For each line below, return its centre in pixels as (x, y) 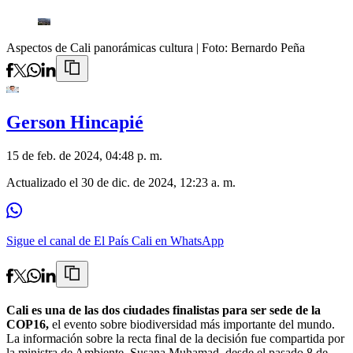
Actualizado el (44, 183)
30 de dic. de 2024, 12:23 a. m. (158, 183)
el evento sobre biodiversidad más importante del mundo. (192, 325)
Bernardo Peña (268, 48)
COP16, (28, 325)
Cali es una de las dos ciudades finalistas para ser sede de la (163, 310)
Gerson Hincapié (75, 123)
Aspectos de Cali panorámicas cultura (100, 48)
